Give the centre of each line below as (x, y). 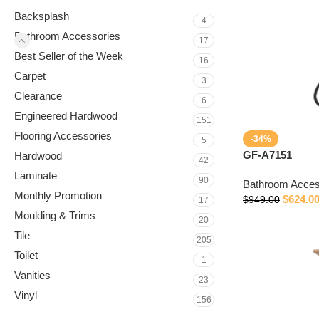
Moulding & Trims (55, 215)
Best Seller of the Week (69, 56)
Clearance (38, 96)
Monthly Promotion (58, 195)
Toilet (26, 255)
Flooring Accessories (63, 136)
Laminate (36, 176)
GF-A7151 (267, 155)
